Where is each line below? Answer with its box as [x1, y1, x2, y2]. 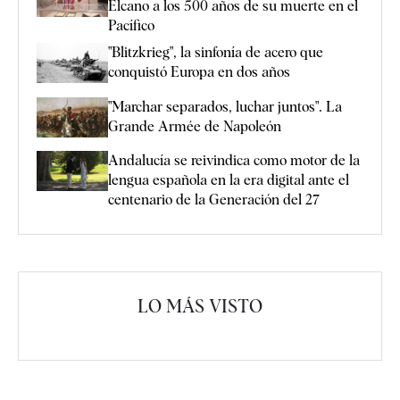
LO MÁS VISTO [137, 295, 262, 317]
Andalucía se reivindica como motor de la [108, 151, 360, 169]
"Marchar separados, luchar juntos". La [108, 97, 342, 115]
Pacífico [108, 17, 154, 35]
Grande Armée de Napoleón [108, 117, 281, 135]
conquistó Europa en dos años [108, 63, 290, 81]
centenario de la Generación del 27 [108, 190, 320, 208]
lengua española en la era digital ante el [108, 171, 349, 188]
